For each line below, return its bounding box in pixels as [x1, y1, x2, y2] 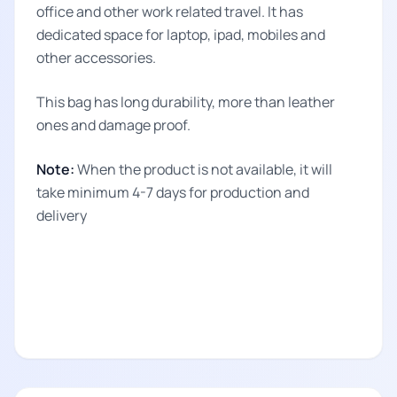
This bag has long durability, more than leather [36, 92, 335, 112]
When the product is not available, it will [77, 160, 332, 179]
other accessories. [36, 48, 156, 67]
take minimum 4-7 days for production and [36, 183, 309, 202]
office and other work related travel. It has [36, 2, 303, 21]
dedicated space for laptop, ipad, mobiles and [36, 25, 325, 44]
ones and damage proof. [36, 115, 191, 135]
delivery [36, 206, 87, 225]
